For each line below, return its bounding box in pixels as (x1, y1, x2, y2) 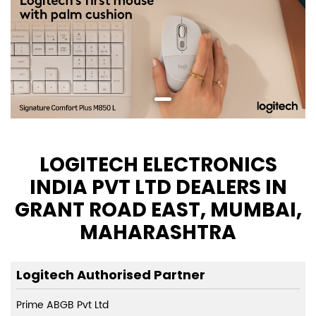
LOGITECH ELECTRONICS (39, 151, 277, 179)
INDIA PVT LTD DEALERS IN (29, 174, 287, 202)
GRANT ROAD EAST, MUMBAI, (14, 196, 302, 224)
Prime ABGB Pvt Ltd (16, 297, 109, 314)
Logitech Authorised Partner (16, 266, 205, 284)
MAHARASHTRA (80, 219, 236, 247)
